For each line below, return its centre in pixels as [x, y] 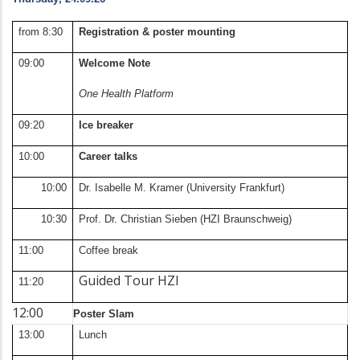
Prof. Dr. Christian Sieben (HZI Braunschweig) [186, 219]
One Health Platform [127, 94]
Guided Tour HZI [129, 281]
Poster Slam [104, 314]
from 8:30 [41, 32]
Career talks [108, 157]
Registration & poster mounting [157, 32]
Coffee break [109, 251]
